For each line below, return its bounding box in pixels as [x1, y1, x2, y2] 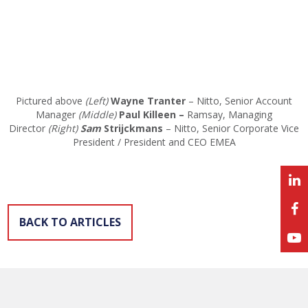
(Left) [85, 94, 108, 107]
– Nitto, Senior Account [188, 94, 292, 107]
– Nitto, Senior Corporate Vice [163, 122, 299, 135]
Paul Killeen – [119, 108, 187, 121]
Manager [36, 108, 76, 121]
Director [9, 122, 45, 135]
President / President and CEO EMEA [72, 135, 236, 148]
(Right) [48, 122, 80, 135]
